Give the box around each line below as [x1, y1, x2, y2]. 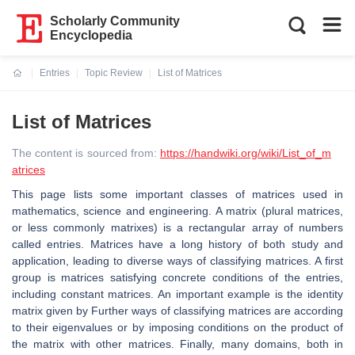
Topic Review [85, 67, 143, 78]
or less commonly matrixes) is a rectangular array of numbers [12, 221, 343, 234]
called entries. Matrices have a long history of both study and [12, 238, 343, 250]
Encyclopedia [50, 29, 133, 42]
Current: [13, 77, 50, 88]
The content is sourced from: [12, 147, 160, 159]
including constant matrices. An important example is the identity [12, 288, 343, 300]
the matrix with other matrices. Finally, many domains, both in [12, 338, 343, 350]
